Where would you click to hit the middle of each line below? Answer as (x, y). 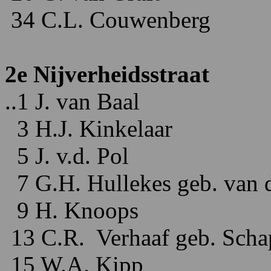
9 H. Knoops (72, 210)
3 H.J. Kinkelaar (89, 129)
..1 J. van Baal (72, 101)
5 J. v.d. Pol (67, 156)
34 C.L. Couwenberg (108, 20)
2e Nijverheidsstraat (107, 74)
